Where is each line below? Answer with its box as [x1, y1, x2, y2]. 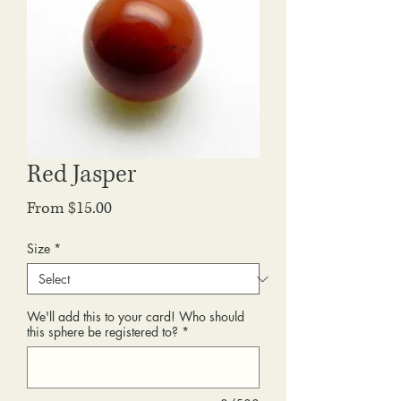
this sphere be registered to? [27, 323, 178, 340]
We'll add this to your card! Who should [27, 308, 244, 325]
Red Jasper [27, 158, 136, 191]
